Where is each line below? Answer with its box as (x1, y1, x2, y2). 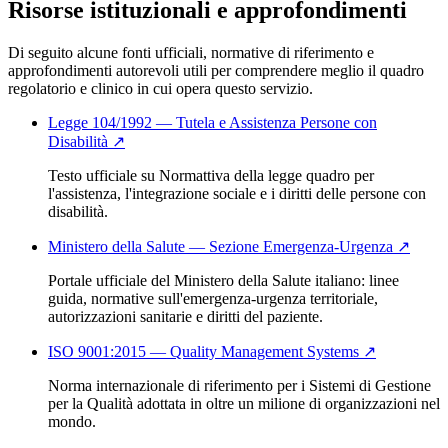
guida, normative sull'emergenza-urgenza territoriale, (48, 289, 378, 307)
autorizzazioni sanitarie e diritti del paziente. (48, 307, 323, 325)
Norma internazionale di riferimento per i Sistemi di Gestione (48, 376, 431, 394)
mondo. (48, 412, 96, 430)
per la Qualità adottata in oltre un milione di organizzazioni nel (48, 394, 440, 412)
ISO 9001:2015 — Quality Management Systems (48, 342, 359, 360)
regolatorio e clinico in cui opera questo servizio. (8, 79, 313, 97)
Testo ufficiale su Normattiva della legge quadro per (48, 166, 374, 184)
